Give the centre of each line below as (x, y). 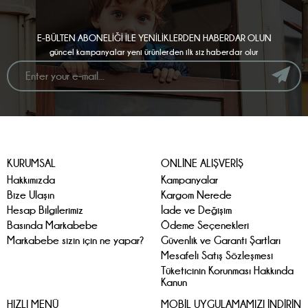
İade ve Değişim (196, 210)
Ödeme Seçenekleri (205, 225)
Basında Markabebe (52, 225)
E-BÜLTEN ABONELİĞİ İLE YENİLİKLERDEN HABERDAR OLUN (154, 37)
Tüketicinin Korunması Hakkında (227, 270)
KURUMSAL (31, 163)
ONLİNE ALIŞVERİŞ (202, 163)
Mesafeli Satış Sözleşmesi (217, 255)
